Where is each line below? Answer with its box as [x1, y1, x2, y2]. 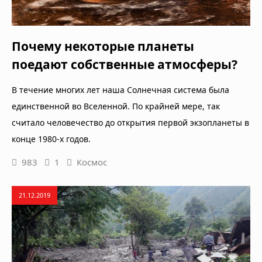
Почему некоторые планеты [12, 38, 194, 55]
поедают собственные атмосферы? [12, 56, 237, 73]
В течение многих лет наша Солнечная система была [12, 84, 229, 96]
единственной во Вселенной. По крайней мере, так [12, 101, 220, 112]
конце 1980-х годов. [12, 133, 91, 145]
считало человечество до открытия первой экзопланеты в [12, 117, 249, 129]
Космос [77, 156, 107, 168]
